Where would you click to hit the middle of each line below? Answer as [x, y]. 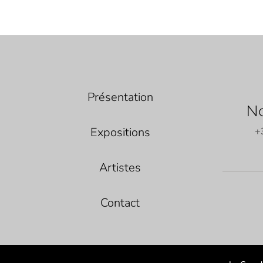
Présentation [120, 97]
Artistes [120, 167]
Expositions [120, 132]
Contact [120, 203]
